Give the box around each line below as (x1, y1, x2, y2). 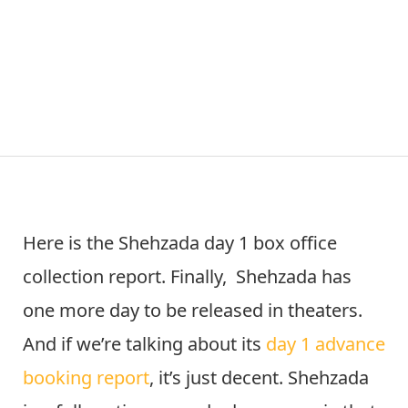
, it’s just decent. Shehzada (149, 365, 369, 391)
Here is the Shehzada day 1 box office (23, 230, 337, 256)
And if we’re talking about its (23, 331, 266, 357)
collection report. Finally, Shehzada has (23, 264, 352, 290)
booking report (23, 365, 149, 391)
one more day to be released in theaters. (23, 298, 362, 323)
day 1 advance (266, 331, 385, 357)
